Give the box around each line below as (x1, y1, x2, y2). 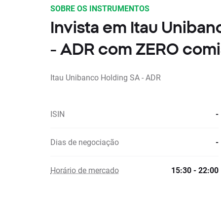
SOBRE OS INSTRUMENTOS (50, 3, 149, 13)
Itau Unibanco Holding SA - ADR (50, 72, 161, 82)
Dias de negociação (50, 137, 119, 147)
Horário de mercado (50, 165, 119, 175)
